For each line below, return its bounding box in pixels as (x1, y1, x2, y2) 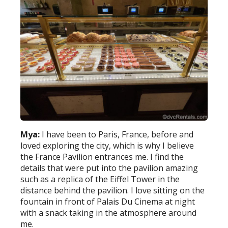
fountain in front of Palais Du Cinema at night (20, 196, 195, 208)
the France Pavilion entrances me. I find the (20, 151, 184, 163)
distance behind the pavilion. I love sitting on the (20, 185, 205, 196)
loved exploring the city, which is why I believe (20, 140, 194, 152)
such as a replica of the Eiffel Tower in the (20, 174, 180, 185)
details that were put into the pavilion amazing (20, 162, 198, 174)
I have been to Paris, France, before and (40, 129, 194, 140)
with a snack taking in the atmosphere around (20, 207, 197, 219)
